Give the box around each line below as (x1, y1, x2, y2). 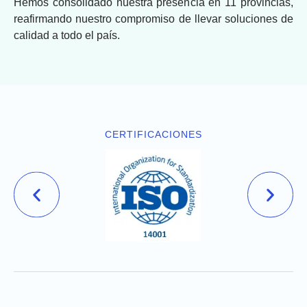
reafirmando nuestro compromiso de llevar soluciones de (14, 13, 293, 25)
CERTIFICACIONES (105, 129, 202, 140)
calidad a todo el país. (14, 29, 120, 42)
